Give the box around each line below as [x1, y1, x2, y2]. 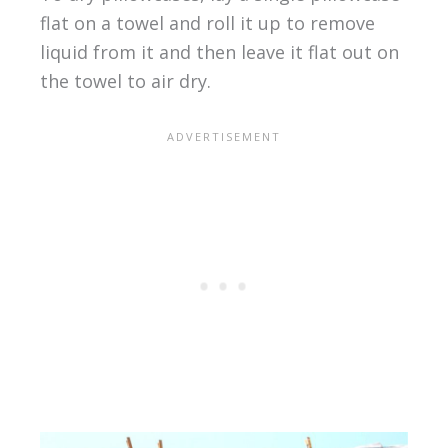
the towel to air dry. [39, 68, 211, 93]
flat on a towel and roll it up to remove [39, 10, 375, 35]
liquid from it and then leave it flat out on [39, 39, 399, 64]
